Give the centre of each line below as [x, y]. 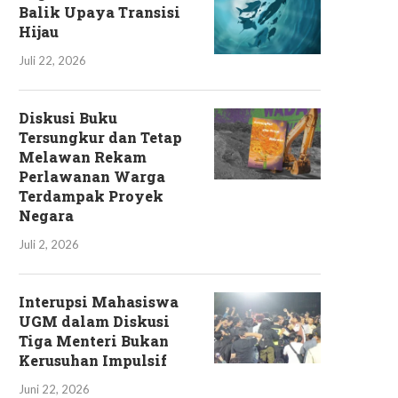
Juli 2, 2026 [49, 244]
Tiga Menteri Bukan [94, 341]
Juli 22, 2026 [52, 60]
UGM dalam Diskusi [94, 321]
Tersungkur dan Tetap [100, 137]
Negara [46, 215]
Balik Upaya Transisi [99, 12]
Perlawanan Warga [92, 176]
